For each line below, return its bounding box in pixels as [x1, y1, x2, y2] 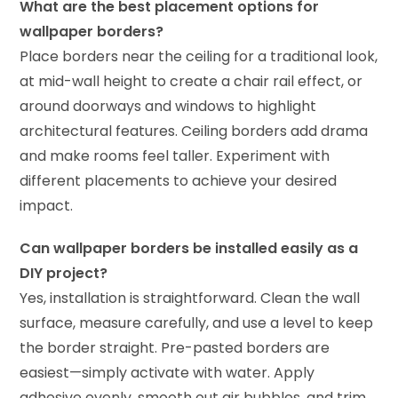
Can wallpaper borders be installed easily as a [20, 238, 359, 259]
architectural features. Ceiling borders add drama [20, 121, 369, 142]
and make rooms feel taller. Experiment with [20, 146, 330, 167]
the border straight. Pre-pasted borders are [20, 338, 330, 359]
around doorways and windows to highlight [20, 96, 317, 117]
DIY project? [20, 263, 108, 284]
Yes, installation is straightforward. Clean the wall [20, 288, 361, 309]
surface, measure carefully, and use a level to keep [20, 313, 374, 334]
